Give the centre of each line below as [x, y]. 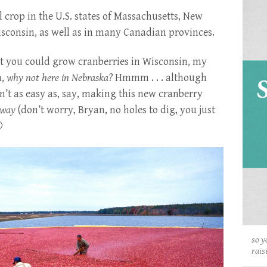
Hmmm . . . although [160, 77]
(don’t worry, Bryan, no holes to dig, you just [115, 110]
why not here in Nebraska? [60, 77]
